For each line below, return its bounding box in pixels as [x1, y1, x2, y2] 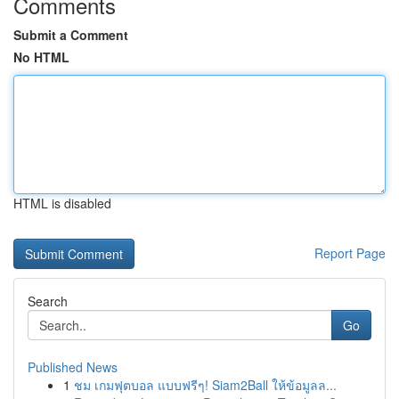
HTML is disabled [13, 194, 111, 212]
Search [28, 292, 68, 310]
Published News [28, 358, 118, 376]
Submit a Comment [13, 26, 128, 44]
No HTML [13, 48, 69, 66]
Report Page [314, 244, 386, 262]
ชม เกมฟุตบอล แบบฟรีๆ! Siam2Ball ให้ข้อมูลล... [74, 376, 337, 394]
